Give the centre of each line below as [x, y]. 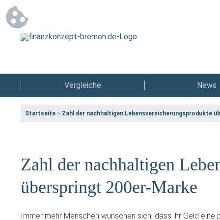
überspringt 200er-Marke [109, 187]
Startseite [40, 113]
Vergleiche [83, 85]
